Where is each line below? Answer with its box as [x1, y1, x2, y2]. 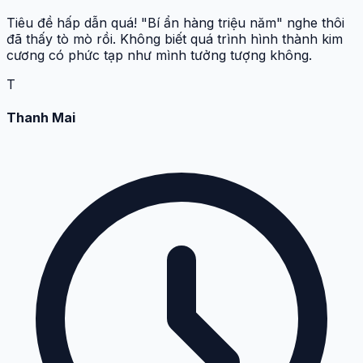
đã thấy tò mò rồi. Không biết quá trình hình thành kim [6, 31, 343, 48]
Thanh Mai [6, 109, 75, 126]
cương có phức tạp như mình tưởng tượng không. [6, 47, 312, 64]
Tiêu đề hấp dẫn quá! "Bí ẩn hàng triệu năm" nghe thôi [6, 15, 344, 32]
